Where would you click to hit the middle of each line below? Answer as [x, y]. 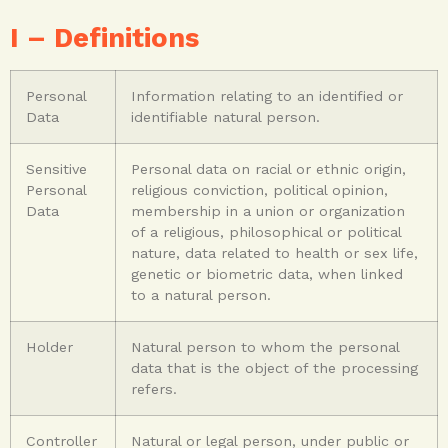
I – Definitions [104, 37]
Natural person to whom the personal [265, 346]
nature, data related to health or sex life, [274, 252]
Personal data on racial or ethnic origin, [268, 168]
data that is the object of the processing [274, 367]
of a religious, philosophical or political [266, 231]
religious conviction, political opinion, [259, 189]
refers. [154, 388]
